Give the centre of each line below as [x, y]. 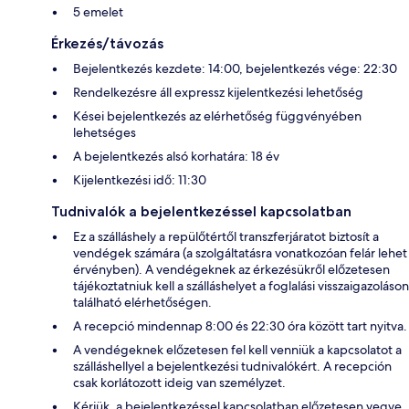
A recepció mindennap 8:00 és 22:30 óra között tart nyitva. [240, 326]
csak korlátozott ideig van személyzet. [179, 383]
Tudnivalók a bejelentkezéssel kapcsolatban [201, 212]
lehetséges [105, 133]
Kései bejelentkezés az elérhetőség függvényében [217, 116]
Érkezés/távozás [107, 44]
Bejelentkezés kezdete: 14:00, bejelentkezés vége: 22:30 [235, 69]
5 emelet [98, 12]
